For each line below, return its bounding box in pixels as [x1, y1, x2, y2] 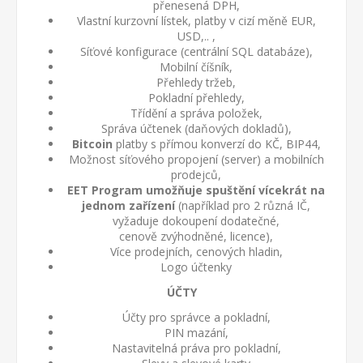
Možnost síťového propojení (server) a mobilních [68, 152, 324, 167]
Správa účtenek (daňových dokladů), [100, 121, 292, 136]
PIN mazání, [164, 325, 228, 340]
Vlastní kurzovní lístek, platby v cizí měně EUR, [76, 13, 316, 28]
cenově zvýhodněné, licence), [119, 228, 273, 244]
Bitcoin [71, 136, 113, 152]
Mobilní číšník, [160, 59, 233, 75]
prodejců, [171, 167, 221, 182]
